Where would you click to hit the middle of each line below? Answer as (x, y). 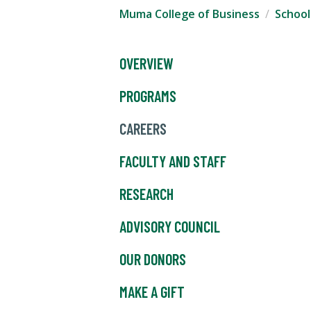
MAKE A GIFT (152, 292)
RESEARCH (146, 194)
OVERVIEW (146, 64)
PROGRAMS (148, 96)
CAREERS (143, 129)
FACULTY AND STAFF (173, 161)
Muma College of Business (190, 14)
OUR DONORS (153, 259)
